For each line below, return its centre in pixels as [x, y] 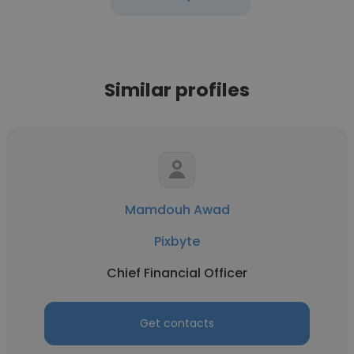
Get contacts [177, 323]
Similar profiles [177, 90]
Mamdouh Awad [177, 210]
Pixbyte [177, 241]
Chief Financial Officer [177, 273]
